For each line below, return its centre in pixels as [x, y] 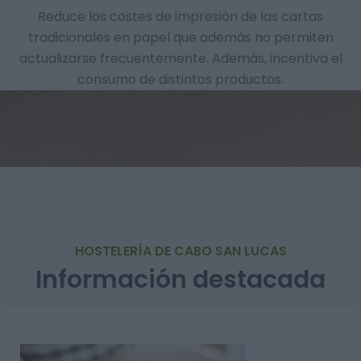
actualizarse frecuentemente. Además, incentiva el [180, 58]
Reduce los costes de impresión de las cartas [180, 17]
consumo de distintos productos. [180, 79]
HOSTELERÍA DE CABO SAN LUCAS [180, 251]
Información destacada [180, 280]
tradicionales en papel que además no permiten [180, 37]
